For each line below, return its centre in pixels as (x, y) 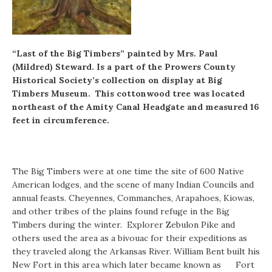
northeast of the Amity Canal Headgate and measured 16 (136, 107)
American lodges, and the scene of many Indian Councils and (133, 185)
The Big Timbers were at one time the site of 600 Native (128, 172)
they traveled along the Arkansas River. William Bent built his (136, 252)
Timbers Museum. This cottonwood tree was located (128, 94)
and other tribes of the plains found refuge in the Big (121, 212)
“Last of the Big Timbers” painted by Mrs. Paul (115, 54)
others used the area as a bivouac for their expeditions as (130, 238)
